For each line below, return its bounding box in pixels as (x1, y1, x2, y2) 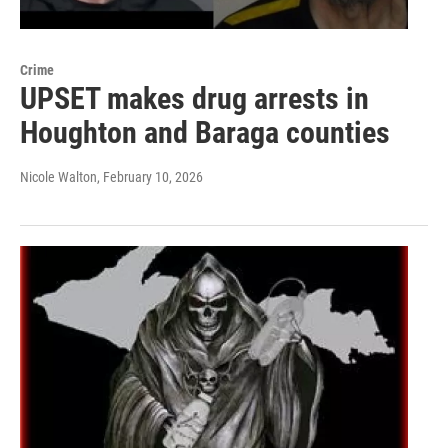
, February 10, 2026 (97, 168, 203, 185)
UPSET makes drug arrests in (20, 80, 369, 116)
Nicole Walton (20, 168, 97, 185)
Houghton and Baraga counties (20, 114, 390, 150)
